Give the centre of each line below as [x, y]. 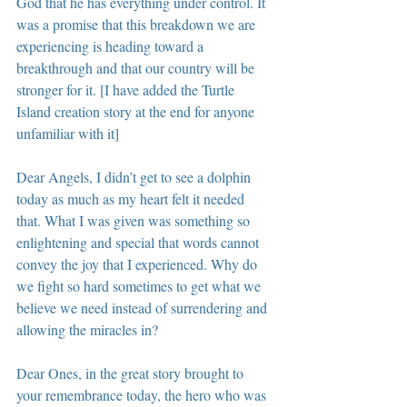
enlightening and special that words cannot [139, 242]
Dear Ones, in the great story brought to [132, 372]
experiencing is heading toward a [112, 45]
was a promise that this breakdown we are [138, 24]
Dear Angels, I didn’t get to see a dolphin [135, 176]
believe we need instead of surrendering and [144, 307]
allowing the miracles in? [87, 329]
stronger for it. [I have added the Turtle [127, 89]
